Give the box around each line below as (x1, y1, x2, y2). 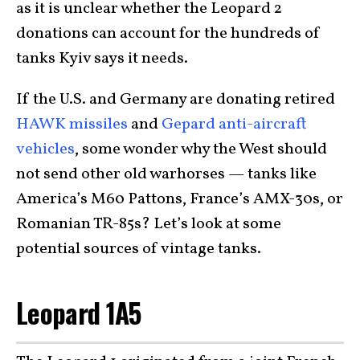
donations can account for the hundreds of (16, 22, 321, 45)
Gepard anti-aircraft (162, 113, 307, 136)
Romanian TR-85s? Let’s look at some (16, 213, 281, 235)
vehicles (16, 138, 75, 161)
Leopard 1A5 (16, 292, 141, 333)
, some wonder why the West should (75, 138, 327, 161)
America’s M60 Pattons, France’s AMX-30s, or (16, 188, 343, 211)
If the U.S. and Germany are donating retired (16, 88, 335, 111)
